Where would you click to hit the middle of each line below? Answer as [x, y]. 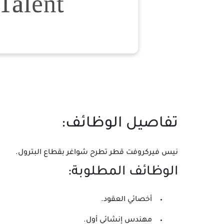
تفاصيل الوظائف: [120, 124]
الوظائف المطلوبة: [123, 172]
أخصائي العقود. [126, 200]
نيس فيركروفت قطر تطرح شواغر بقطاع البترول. [97, 153]
